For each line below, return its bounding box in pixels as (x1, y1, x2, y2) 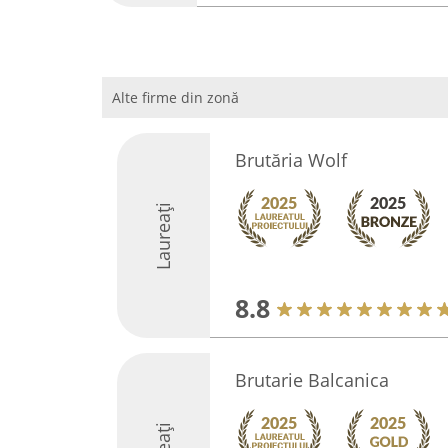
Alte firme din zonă (112, 88, 239, 107)
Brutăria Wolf (234, 148, 347, 172)
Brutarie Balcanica (234, 368, 389, 392)
